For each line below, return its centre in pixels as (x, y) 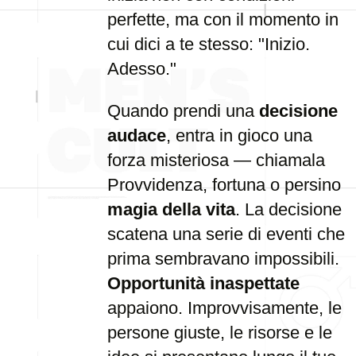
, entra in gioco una (239, 135)
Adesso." (142, 69)
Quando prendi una (183, 111)
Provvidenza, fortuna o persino (224, 185)
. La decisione (288, 209)
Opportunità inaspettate (203, 283)
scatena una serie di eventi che (226, 234)
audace (137, 135)
